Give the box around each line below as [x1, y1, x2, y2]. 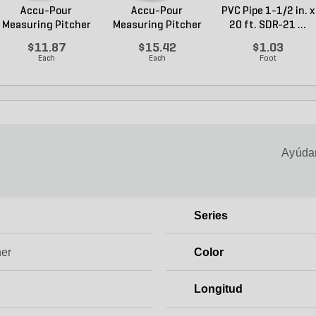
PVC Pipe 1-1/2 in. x [221, 5, 315, 17]
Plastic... [25, 33, 68, 45]
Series [193, 209, 228, 221]
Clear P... [137, 33, 177, 45]
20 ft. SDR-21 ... [229, 19, 306, 31]
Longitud [193, 282, 243, 295]
